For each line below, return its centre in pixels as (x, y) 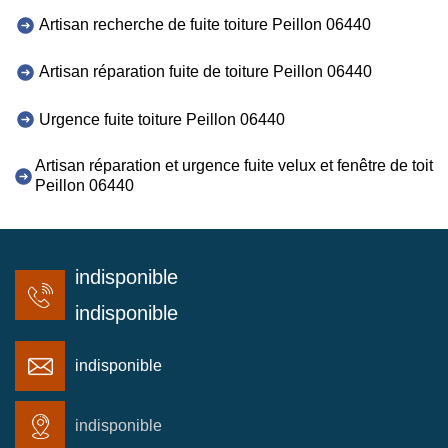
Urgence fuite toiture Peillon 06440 (162, 119)
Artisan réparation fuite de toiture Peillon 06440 (205, 72)
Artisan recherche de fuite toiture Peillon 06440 (205, 25)
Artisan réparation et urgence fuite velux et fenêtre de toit (233, 166)
